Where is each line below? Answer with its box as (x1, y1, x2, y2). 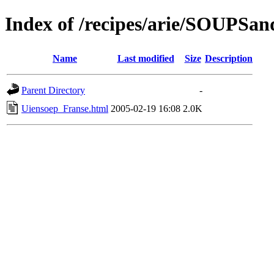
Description (205, 53, 253, 64)
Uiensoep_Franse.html (21, 103, 108, 114)
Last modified (117, 53, 174, 64)
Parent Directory (21, 84, 85, 95)
